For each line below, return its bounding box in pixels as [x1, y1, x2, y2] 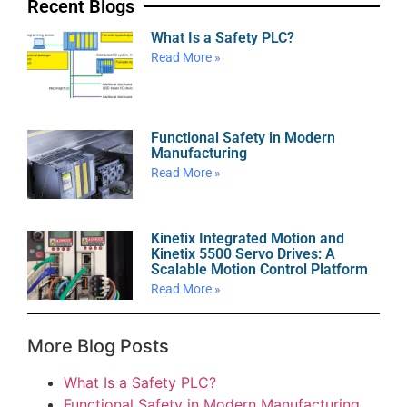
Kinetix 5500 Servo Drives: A [151, 245, 336, 263]
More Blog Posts [27, 335, 169, 358]
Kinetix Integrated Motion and [151, 230, 345, 248]
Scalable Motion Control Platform [151, 261, 369, 279]
